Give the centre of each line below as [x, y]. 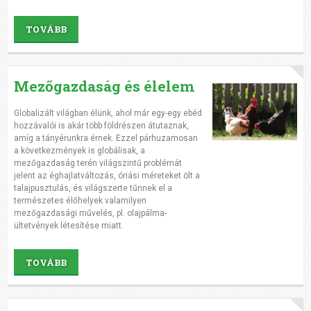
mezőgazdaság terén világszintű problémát [98, 163]
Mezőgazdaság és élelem [104, 86]
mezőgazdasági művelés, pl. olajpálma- [90, 213]
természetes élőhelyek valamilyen [80, 200]
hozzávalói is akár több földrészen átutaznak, [101, 125]
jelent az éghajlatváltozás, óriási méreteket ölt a [107, 175]
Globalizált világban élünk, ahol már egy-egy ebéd [108, 113]
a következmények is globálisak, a [79, 150]
